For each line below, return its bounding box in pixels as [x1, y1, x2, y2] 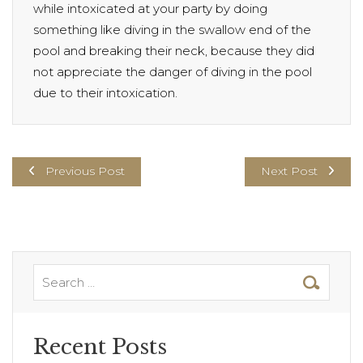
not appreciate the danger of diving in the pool [33, 64, 312, 80]
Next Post [261, 164, 318, 179]
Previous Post [45, 164, 125, 179]
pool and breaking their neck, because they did [33, 43, 314, 59]
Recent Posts [33, 334, 167, 361]
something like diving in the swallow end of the [33, 22, 311, 38]
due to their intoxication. [33, 85, 177, 101]
